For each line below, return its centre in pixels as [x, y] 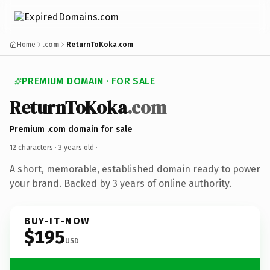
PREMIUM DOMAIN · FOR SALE [88, 81]
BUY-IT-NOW [57, 221]
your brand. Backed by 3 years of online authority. [121, 183]
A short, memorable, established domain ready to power [135, 169]
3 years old [76, 147]
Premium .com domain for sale [71, 129]
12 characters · [34, 147]
